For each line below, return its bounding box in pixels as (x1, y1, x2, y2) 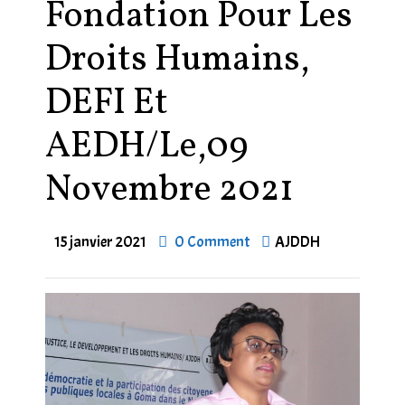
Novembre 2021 (45, 165, 294, 216)
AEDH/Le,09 (45, 122, 248, 173)
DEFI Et (45, 79, 168, 129)
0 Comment (172, 232, 252, 251)
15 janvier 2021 (54, 232, 146, 251)
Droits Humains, (45, 35, 309, 86)
